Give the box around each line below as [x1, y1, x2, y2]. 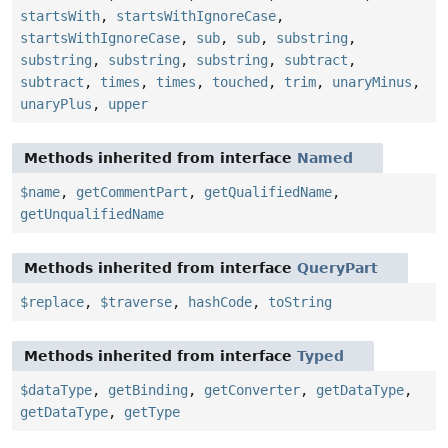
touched [212, 74, 268, 91]
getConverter [204, 382, 300, 399]
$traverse [100, 294, 172, 311]
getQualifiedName [204, 184, 332, 201]
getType [124, 404, 180, 421]
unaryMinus [332, 74, 412, 91]
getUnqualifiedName [20, 206, 164, 223]
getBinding [108, 382, 188, 399]
